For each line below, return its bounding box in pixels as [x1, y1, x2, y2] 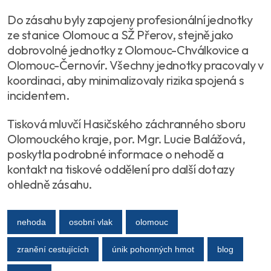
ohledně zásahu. [7, 177, 92, 192]
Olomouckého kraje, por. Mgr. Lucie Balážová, [7, 131, 246, 146]
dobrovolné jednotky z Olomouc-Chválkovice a [7, 42, 249, 57]
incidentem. [7, 88, 70, 103]
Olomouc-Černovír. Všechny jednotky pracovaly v [7, 57, 264, 73]
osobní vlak [69, 217, 113, 227]
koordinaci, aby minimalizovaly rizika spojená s [7, 73, 244, 88]
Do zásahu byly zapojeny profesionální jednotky [7, 12, 253, 27]
